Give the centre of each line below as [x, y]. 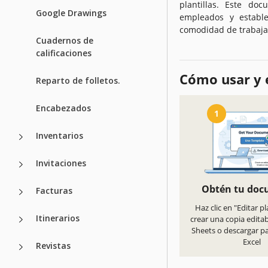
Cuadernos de [65, 40]
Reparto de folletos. [78, 80]
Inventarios [60, 135]
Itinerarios [58, 218]
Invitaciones [61, 163]
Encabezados [63, 108]
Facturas [54, 190]
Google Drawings [71, 13]
